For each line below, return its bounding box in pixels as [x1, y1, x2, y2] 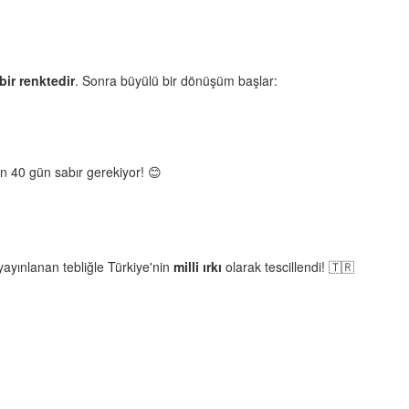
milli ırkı [173, 257, 222, 276]
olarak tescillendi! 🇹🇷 [222, 257, 354, 276]
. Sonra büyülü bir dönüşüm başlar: [75, 70, 278, 89]
